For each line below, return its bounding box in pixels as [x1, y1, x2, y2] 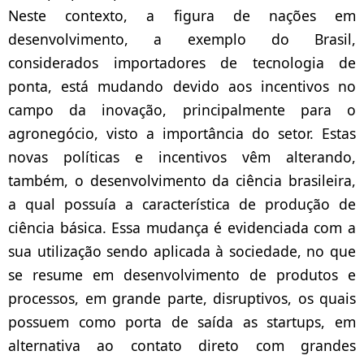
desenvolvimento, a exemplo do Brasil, [8, 29, 356, 50]
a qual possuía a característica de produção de [8, 194, 356, 214]
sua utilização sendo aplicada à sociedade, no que [8, 241, 356, 262]
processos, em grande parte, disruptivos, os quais [8, 288, 356, 309]
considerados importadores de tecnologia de [8, 53, 356, 73]
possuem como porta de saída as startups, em [8, 312, 356, 332]
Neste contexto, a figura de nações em [8, 6, 356, 26]
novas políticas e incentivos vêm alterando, [8, 147, 356, 167]
